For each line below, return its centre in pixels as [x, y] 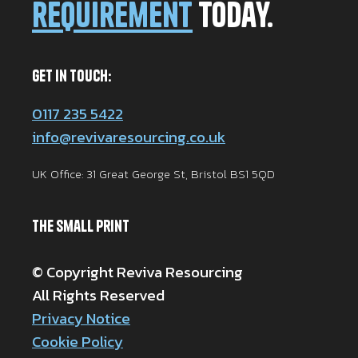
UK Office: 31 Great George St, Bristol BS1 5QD [153, 173]
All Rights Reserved [98, 295]
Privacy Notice [81, 318]
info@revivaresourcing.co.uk [129, 137]
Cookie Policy [78, 341]
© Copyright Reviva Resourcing [137, 272]
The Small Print [81, 225]
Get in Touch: [72, 75]
